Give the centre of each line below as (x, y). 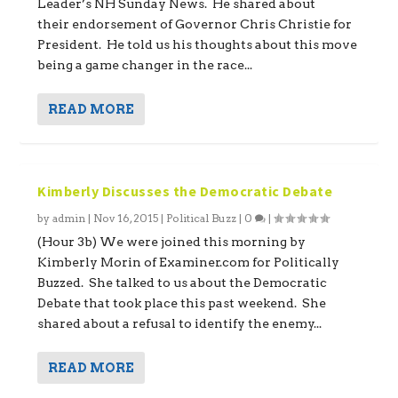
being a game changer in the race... (145, 65)
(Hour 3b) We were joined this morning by (172, 242)
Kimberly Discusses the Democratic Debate (185, 191)
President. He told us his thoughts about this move (198, 44)
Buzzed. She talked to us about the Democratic (183, 283)
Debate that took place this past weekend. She (182, 303)
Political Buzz (202, 218)
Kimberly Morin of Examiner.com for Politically (189, 262)
